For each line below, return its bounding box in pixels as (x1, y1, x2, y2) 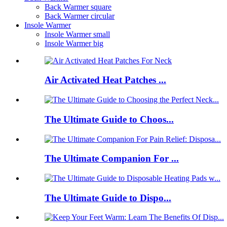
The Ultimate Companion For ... (45, 153, 179, 164)
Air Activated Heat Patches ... (45, 74, 166, 86)
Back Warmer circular (45, 11, 115, 20)
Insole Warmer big (45, 39, 103, 48)
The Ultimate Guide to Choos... (45, 113, 174, 125)
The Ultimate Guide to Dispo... (45, 192, 171, 203)
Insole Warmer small (45, 29, 110, 39)
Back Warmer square (45, 2, 111, 11)
